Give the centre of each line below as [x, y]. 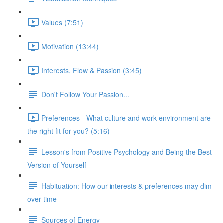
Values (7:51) [62, 22]
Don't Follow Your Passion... [85, 94]
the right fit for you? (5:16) [68, 131]
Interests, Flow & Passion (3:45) [92, 70]
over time [42, 199]
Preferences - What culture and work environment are [126, 118]
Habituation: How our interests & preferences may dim [126, 185]
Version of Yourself [57, 165]
